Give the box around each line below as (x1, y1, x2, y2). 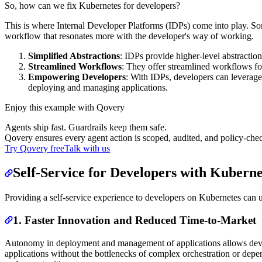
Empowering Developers (28, 71, 126, 82)
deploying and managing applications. (28, 82, 168, 92)
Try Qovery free (5, 143, 64, 153)
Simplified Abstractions (28, 50, 120, 61)
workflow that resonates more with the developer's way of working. (5, 30, 254, 41)
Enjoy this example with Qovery (5, 102, 125, 112)
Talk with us (64, 143, 110, 153)
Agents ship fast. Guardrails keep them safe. (5, 122, 167, 132)
